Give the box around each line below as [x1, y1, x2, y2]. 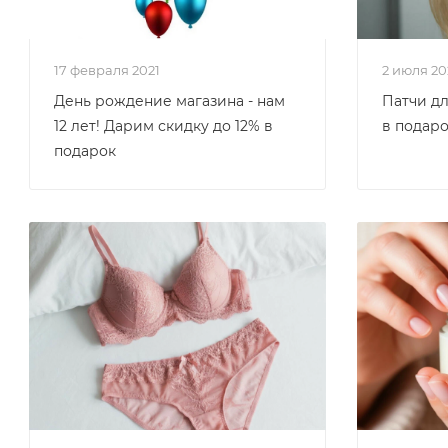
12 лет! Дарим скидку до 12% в [54, 117, 273, 135]
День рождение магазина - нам [54, 92, 285, 110]
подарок [54, 142, 116, 160]
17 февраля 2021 [59, 62, 160, 78]
